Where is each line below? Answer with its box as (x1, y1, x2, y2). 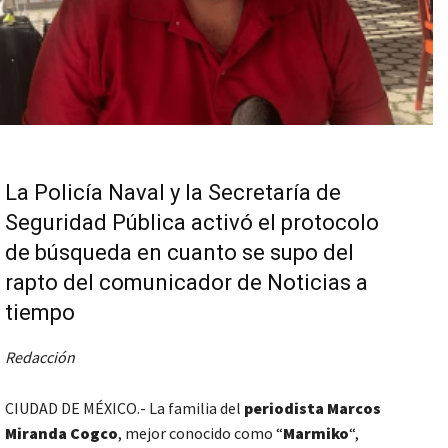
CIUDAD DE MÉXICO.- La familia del (5, 397, 244, 418)
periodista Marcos (244, 397, 381, 418)
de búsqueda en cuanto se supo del (5, 239, 354, 265)
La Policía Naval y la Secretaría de (5, 179, 341, 205)
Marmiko (283, 422, 349, 443)
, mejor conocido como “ (118, 422, 283, 443)
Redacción (5, 346, 75, 367)
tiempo (5, 299, 75, 325)
